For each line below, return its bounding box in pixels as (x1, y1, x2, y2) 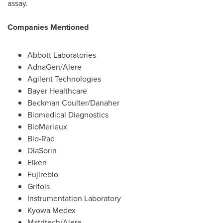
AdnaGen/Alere (27, 61, 82, 73)
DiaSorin (27, 145, 57, 157)
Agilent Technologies (27, 73, 101, 85)
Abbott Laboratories (27, 49, 96, 61)
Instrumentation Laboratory (27, 193, 121, 205)
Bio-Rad (27, 133, 55, 145)
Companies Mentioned (7, 21, 89, 33)
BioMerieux (27, 121, 67, 133)
